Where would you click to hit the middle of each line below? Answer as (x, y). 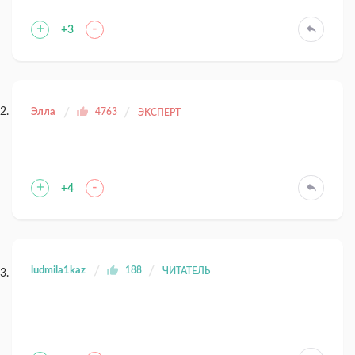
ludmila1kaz (58, 271)
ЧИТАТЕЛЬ (186, 271)
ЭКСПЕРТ (159, 113)
